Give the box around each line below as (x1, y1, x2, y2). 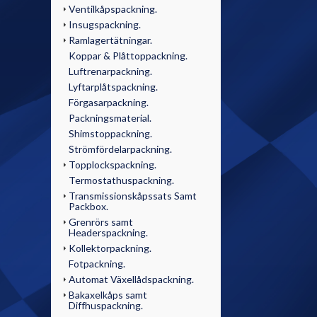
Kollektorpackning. (69, 242, 151, 254)
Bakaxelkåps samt (69, 289, 147, 301)
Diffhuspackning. (69, 299, 143, 311)
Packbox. (69, 200, 108, 212)
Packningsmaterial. (69, 112, 151, 124)
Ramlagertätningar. (69, 34, 152, 46)
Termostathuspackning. (69, 174, 174, 186)
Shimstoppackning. (69, 127, 152, 139)
